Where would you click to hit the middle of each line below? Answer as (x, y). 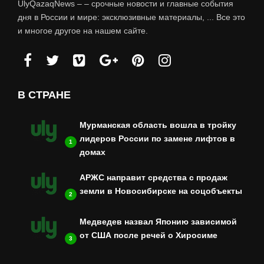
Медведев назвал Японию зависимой (158, 222)
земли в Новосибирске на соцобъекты (161, 191)
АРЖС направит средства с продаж (154, 178)
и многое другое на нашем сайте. (83, 31)
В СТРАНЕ (44, 95)
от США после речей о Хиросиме (148, 235)
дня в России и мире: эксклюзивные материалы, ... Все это (131, 17)
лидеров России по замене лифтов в (157, 139)
